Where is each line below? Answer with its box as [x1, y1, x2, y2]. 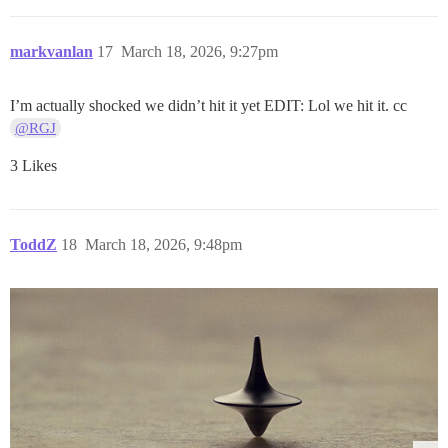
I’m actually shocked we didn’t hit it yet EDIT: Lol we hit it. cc [10, 97, 407, 115]
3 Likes [10, 157, 57, 175]
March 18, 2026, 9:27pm [121, 43, 278, 61]
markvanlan [10, 43, 93, 61]
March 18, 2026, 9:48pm [85, 236, 242, 254]
